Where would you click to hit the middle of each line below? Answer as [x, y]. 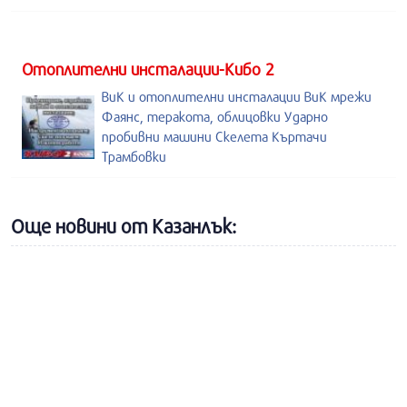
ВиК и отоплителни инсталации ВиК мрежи [237, 96]
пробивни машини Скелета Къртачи [214, 136]
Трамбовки [134, 156]
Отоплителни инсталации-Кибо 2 [148, 69]
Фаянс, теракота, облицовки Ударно [215, 116]
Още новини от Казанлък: [124, 226]
